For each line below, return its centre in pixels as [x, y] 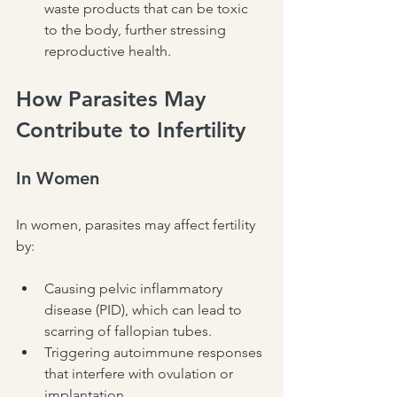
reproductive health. [108, 51]
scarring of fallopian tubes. [128, 331]
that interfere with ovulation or [140, 374]
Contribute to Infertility [131, 130]
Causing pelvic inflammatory [135, 289]
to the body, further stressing [137, 30]
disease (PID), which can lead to [145, 310]
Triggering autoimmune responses [155, 353]
